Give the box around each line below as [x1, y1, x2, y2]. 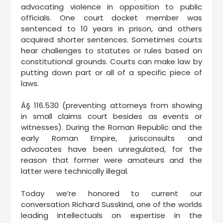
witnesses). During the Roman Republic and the [21, 122, 202, 132]
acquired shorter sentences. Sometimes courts [21, 34, 202, 45]
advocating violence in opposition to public [21, 1, 202, 12]
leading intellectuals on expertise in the [21, 210, 202, 221]
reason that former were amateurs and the [21, 155, 202, 165]
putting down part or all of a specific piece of [21, 67, 202, 78]
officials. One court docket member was [21, 12, 202, 23]
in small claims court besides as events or [21, 111, 202, 121]
